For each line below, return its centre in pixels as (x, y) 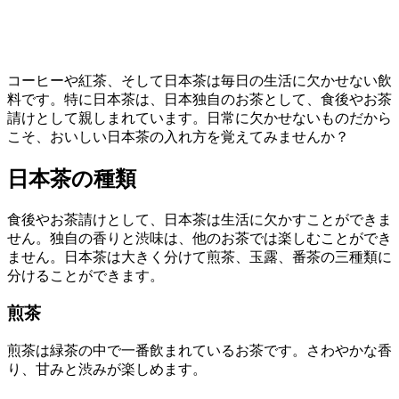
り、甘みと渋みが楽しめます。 (107, 370)
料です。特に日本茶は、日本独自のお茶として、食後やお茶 (199, 99)
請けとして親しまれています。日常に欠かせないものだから (199, 118)
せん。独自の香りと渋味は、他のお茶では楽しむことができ (199, 238)
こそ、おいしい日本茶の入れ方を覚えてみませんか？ (178, 136)
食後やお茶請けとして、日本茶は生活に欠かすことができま (199, 219)
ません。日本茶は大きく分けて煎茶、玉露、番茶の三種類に (199, 256)
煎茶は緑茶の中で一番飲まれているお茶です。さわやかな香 (199, 351)
